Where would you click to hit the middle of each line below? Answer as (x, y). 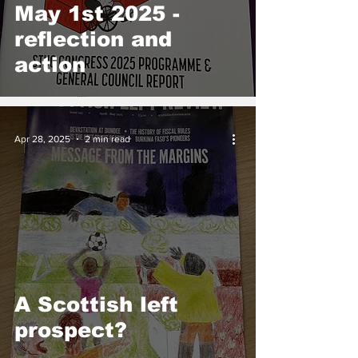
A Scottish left (96, 304)
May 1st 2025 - (97, 13)
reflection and (93, 39)
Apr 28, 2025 (42, 139)
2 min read (107, 139)
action (54, 64)
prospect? (71, 330)
